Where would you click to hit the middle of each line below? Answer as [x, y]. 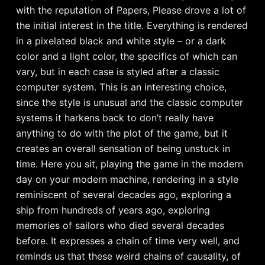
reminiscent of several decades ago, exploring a [123, 195]
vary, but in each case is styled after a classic [117, 72]
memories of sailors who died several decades [120, 225]
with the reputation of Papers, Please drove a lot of [131, 10]
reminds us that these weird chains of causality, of [128, 256]
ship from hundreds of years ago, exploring [113, 210]
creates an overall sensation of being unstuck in [123, 148]
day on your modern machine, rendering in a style [127, 179]
